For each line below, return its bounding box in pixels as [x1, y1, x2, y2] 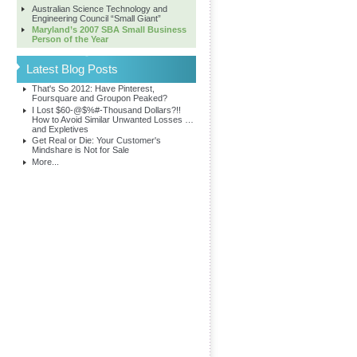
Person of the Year [32, 34, 109, 44]
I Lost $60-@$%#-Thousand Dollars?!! [32, 104, 182, 115]
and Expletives [32, 124, 89, 134]
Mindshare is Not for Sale [32, 145, 130, 155]
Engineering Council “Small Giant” [32, 13, 162, 23]
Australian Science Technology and [32, 3, 168, 14]
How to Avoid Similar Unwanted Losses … [32, 114, 194, 124]
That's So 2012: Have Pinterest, [32, 84, 155, 93]
